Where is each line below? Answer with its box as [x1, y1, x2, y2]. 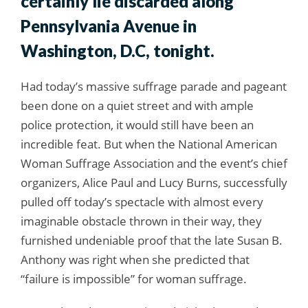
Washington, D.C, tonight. [21, 41, 214, 61]
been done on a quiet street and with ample [21, 98, 254, 114]
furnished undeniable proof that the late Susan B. [21, 232, 283, 249]
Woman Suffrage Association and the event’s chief [21, 155, 287, 172]
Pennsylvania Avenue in [21, 16, 197, 36]
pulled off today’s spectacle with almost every [21, 194, 263, 210]
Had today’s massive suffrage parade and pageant [21, 78, 287, 95]
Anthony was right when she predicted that [21, 252, 250, 268]
